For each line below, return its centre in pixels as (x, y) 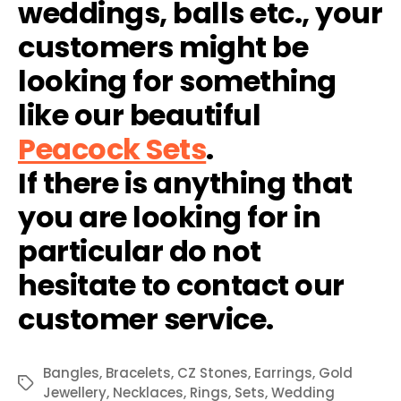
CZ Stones (213, 373)
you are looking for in (170, 218)
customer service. (146, 320)
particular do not (140, 252)
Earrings (283, 373)
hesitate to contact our (181, 286)
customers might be (163, 47)
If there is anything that (185, 183)
